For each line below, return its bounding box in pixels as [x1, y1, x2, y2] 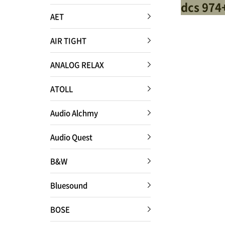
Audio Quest [50, 132, 92, 142]
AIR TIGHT [50, 35, 86, 46]
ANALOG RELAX [50, 59, 104, 70]
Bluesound [50, 180, 87, 190]
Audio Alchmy [50, 107, 98, 118]
